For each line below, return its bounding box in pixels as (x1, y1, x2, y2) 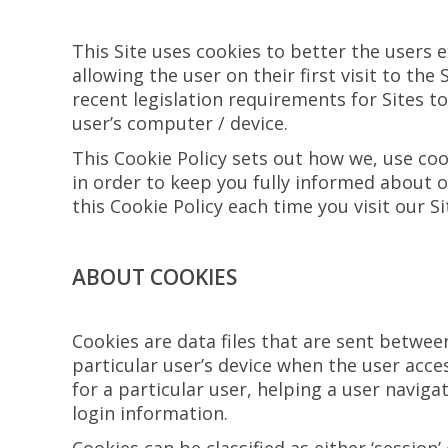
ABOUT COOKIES (72, 263, 237, 291)
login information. (72, 401, 228, 425)
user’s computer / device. (72, 111, 288, 135)
